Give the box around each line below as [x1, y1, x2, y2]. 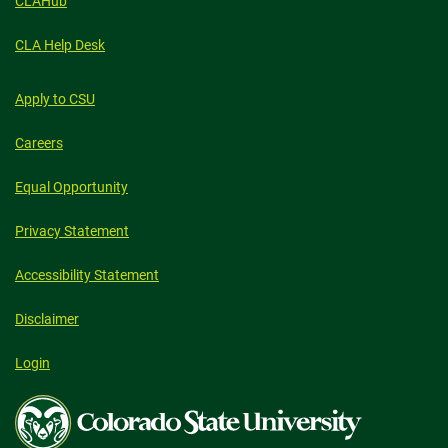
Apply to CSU [15, 91, 95, 107]
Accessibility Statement [15, 267, 159, 283]
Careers [15, 135, 63, 151]
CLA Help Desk [15, 37, 105, 53]
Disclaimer [15, 311, 79, 327]
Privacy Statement [15, 223, 129, 239]
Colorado [14, 398, 71, 414]
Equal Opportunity [15, 179, 128, 195]
